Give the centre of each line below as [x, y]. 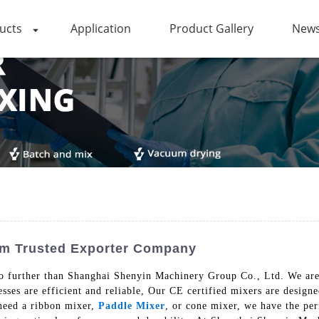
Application [100, 28]
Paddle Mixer [131, 305]
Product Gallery [211, 28]
